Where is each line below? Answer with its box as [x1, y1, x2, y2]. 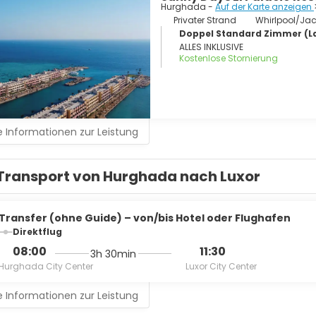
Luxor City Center [186, 260, 257, 272]
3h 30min [90, 246, 136, 260]
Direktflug [13, 226, 62, 238]
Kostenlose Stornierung [179, 52, 278, 64]
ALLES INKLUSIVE [179, 41, 243, 53]
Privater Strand [173, 14, 236, 26]
